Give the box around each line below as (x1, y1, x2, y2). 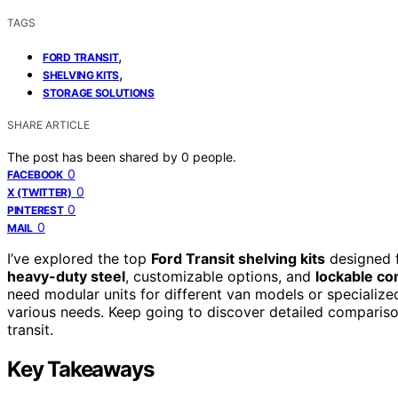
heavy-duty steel (7, 267, 125, 285)
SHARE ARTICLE (7, 117, 90, 131)
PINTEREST (7, 203, 64, 217)
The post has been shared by (7, 148, 181, 164)
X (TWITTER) (7, 185, 72, 199)
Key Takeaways (7, 355, 154, 382)
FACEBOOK (7, 167, 63, 181)
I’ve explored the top (7, 249, 151, 267)
